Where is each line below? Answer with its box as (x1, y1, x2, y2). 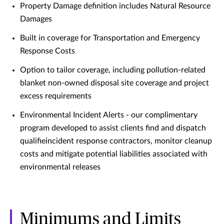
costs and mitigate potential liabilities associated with (20, 150, 207, 158)
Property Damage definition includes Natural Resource (20, 2, 210, 10)
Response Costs (20, 47, 75, 55)
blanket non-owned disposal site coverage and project (20, 79, 209, 87)
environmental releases (20, 163, 100, 171)
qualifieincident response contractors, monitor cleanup (20, 137, 212, 145)
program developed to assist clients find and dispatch (20, 124, 206, 132)
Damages (20, 15, 52, 23)
